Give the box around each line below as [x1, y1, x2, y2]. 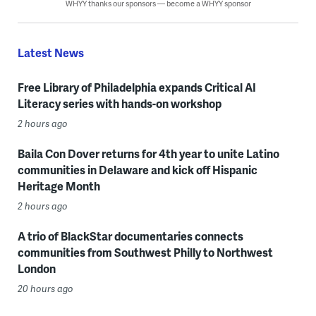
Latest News [17, 44, 84, 61]
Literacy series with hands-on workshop [17, 95, 221, 111]
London [17, 260, 56, 276]
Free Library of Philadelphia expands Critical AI [17, 79, 256, 95]
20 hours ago [17, 282, 73, 295]
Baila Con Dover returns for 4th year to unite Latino [17, 145, 279, 162]
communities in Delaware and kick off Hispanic [17, 162, 257, 178]
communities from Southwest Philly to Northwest [17, 244, 273, 260]
